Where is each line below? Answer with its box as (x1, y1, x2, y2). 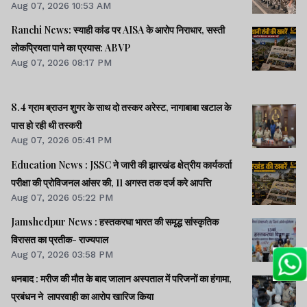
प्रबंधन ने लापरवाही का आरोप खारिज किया (112, 289, 153, 303)
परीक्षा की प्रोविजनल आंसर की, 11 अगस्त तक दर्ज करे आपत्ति (11, 175, 211, 189)
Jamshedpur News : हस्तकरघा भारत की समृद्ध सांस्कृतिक (11, 214, 219, 228)
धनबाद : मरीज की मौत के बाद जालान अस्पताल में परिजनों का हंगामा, (11, 271, 232, 285)
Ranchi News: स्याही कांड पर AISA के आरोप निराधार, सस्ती (11, 23, 225, 37)
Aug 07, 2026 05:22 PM (11, 191, 113, 203)
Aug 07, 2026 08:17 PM (11, 57, 112, 69)
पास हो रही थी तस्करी (11, 119, 82, 132)
